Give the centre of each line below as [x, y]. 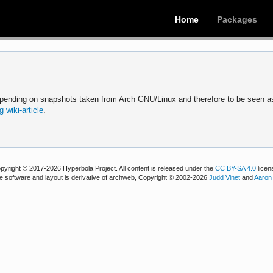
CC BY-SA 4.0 [236, 168]
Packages [237, 19]
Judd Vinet [225, 178]
